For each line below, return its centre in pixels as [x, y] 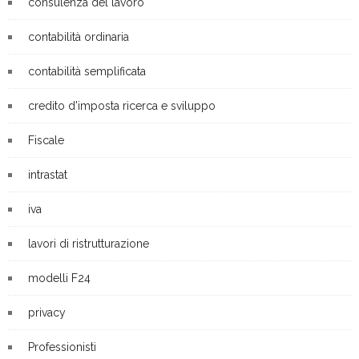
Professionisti [62, 347]
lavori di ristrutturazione [89, 244]
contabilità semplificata [87, 71]
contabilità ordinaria [79, 37]
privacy [47, 313]
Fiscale [46, 140]
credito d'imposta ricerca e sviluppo [122, 106]
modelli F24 [59, 278]
